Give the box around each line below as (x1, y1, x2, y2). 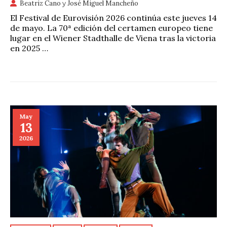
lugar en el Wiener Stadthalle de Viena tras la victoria (10, 32, 216, 43)
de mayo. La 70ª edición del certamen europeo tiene (10, 22, 213, 33)
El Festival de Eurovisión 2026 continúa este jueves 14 (10, 12, 217, 23)
